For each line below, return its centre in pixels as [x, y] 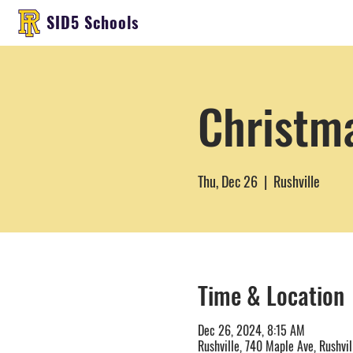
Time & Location [271, 295]
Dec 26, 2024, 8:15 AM [251, 330]
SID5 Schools [93, 22]
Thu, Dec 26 [227, 181]
